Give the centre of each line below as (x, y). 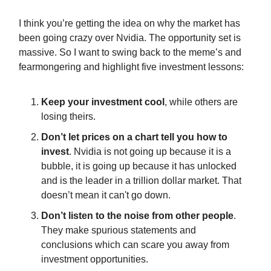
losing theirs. (68, 116)
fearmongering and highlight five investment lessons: (131, 67)
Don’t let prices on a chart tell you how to (134, 137)
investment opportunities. (95, 259)
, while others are (201, 102)
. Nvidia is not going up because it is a (150, 151)
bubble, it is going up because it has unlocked (139, 166)
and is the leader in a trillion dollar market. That (141, 180)
